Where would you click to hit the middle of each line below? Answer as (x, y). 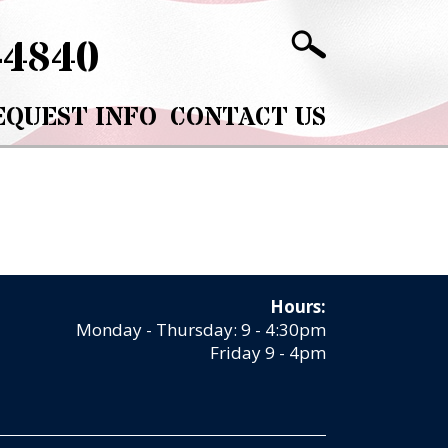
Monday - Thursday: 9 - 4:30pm (201, 329)
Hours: (298, 306)
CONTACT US (247, 118)
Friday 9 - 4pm (268, 352)
